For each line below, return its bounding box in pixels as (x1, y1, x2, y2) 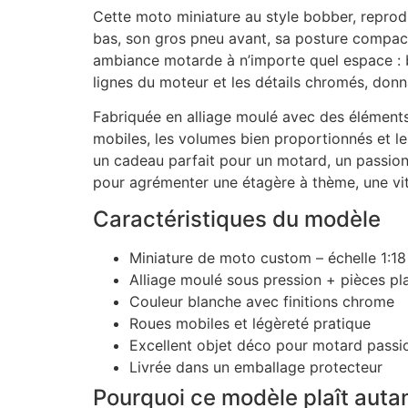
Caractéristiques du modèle (93, 205, 381, 232)
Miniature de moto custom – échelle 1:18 (129, 248, 406, 267)
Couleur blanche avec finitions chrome (129, 291, 394, 311)
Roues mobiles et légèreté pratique (129, 313, 371, 332)
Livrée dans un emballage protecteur (129, 357, 382, 376)
